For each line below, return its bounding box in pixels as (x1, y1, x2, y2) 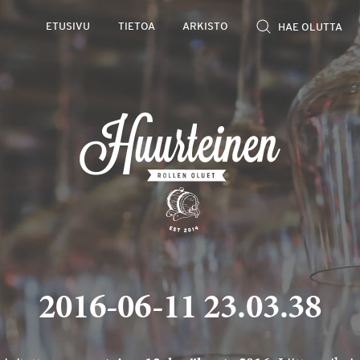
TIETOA (117, 22, 155, 33)
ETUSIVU (46, 22, 91, 33)
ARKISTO (182, 22, 229, 33)
